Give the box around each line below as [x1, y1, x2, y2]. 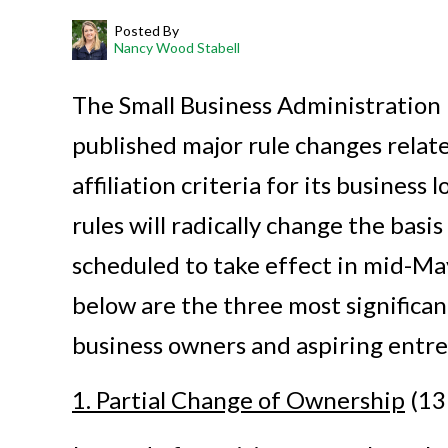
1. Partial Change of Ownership [72, 385, 405, 414]
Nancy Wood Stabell [114, 39, 241, 56]
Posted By [114, 22, 180, 39]
